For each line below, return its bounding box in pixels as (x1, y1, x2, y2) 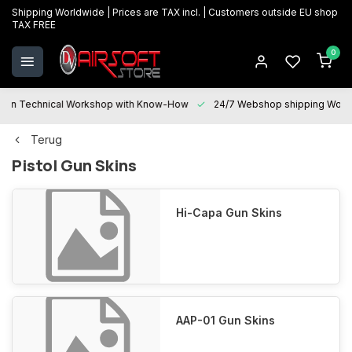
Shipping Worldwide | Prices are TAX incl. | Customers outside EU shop (12, 6, 338, 18)
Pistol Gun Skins (12, 155, 137, 176)
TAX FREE (12, 19, 56, 31)
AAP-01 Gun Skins (176, 313, 275, 327)
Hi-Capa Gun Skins (176, 206, 282, 219)
